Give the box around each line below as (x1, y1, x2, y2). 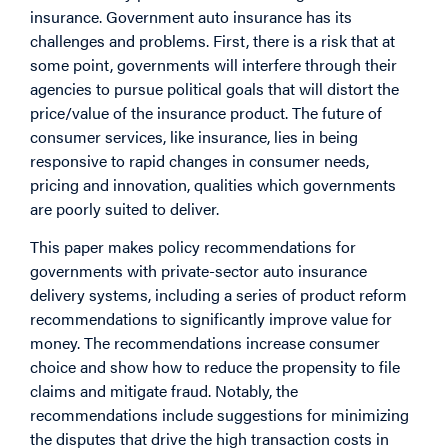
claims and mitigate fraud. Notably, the (30, 379, 298, 403)
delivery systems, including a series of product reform (30, 283, 407, 307)
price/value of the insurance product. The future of (30, 100, 382, 124)
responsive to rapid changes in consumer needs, (30, 148, 369, 172)
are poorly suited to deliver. (30, 196, 219, 220)
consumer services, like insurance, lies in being (30, 124, 358, 148)
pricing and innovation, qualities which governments (30, 172, 396, 196)
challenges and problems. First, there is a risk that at (30, 28, 395, 52)
